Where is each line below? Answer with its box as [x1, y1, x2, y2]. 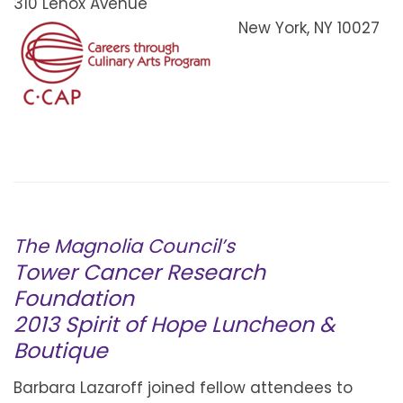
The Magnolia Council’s [13, 232, 235, 259]
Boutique [13, 335, 108, 365]
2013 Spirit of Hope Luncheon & [13, 309, 335, 339]
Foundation [13, 282, 134, 313]
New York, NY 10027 [237, 16, 380, 39]
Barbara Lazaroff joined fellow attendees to [13, 377, 353, 399]
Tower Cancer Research [13, 256, 265, 287]
